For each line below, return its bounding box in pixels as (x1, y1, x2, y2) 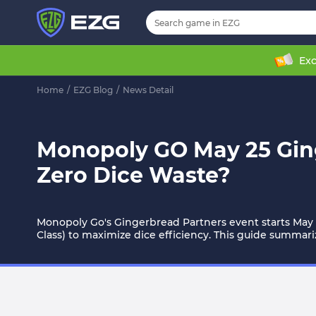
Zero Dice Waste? (37, 162, 231, 188)
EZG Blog (73, 85, 113, 95)
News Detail (123, 85, 174, 95)
